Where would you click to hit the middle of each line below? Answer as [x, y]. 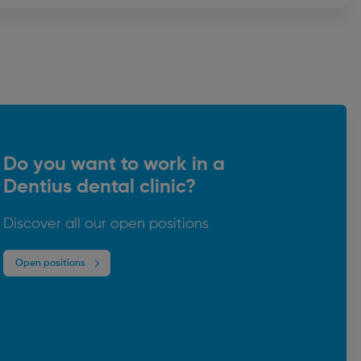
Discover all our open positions [106, 224]
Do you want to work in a [114, 165]
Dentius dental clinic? [100, 187]
